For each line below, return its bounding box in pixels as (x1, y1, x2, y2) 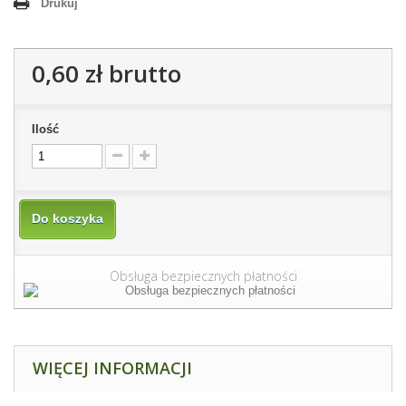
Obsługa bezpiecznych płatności (109, 267, 297, 285)
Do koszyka (32, 211, 103, 227)
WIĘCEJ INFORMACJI (33, 357, 192, 380)
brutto (102, 57, 181, 91)
